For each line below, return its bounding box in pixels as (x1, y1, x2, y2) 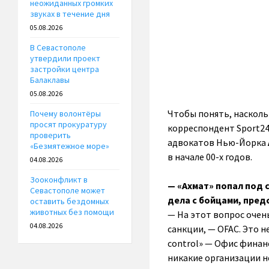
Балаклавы (30, 74, 70, 86)
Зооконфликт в (30, 174, 88, 186)
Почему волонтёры (30, 108, 101, 119)
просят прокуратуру (30, 119, 107, 130)
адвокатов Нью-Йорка (167, 136, 268, 148)
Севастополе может (30, 185, 105, 196)
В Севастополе (30, 42, 86, 53)
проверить (30, 130, 71, 141)
